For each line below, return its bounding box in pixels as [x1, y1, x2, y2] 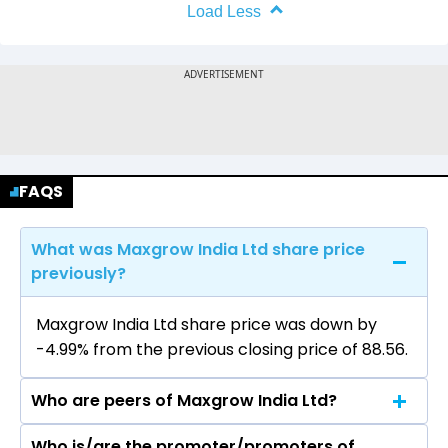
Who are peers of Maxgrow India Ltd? [31, 389, 337, 413]
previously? [31, 262, 126, 286]
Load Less [187, 3, 261, 21]
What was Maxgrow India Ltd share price [31, 238, 365, 262]
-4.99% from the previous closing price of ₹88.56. [36, 338, 408, 362]
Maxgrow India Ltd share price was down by [36, 313, 377, 337]
